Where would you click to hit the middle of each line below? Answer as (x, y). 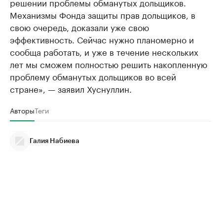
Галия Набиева (55, 141)
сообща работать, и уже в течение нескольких (104, 52)
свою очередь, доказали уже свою (79, 27)
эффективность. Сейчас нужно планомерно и (102, 39)
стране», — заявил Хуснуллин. (71, 89)
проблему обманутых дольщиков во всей (93, 76)
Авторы (22, 110)
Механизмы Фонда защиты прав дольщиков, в (103, 15)
